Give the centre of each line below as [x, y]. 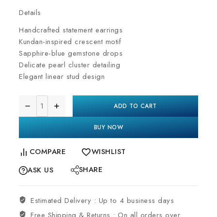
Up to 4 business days [136, 200]
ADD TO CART [135, 106]
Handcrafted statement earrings [71, 30]
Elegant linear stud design [62, 77]
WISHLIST [108, 152]
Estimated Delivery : [65, 200]
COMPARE [47, 152]
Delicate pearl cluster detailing [70, 65]
